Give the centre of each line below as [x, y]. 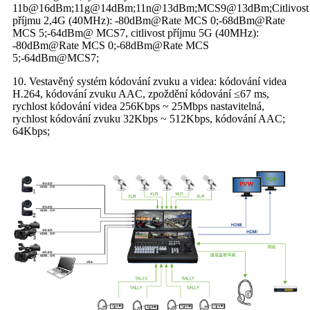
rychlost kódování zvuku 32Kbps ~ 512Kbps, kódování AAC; [149, 119]
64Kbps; [31, 131]
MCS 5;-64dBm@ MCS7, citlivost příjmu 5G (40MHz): [136, 33]
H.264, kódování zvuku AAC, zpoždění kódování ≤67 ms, [141, 94]
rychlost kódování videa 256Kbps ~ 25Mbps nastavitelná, [138, 107]
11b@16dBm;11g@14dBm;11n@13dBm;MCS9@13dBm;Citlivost [161, 8]
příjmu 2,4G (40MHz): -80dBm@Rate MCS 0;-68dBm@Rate [149, 21]
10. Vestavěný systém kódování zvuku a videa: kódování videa [149, 82]
